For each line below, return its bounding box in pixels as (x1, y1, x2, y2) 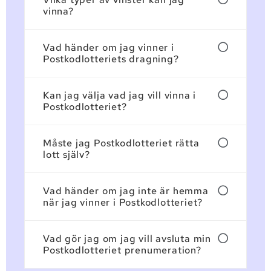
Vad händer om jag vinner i (43, 41, 174, 54)
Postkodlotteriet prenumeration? (43, 243, 201, 256)
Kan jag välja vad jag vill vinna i (43, 88, 197, 102)
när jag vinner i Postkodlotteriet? (43, 195, 203, 209)
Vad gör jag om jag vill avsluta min (43, 232, 212, 245)
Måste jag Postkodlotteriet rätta (43, 136, 200, 149)
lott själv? (43, 148, 90, 161)
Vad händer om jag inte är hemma (43, 184, 209, 197)
